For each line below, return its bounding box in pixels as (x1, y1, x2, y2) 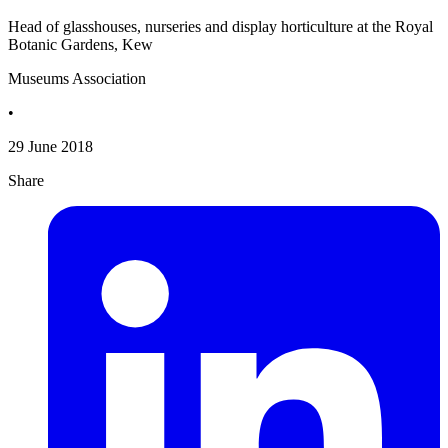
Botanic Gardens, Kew (8, 36, 153, 54)
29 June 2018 (8, 138, 93, 156)
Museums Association (8, 70, 146, 88)
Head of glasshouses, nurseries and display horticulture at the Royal (8, 18, 433, 36)
